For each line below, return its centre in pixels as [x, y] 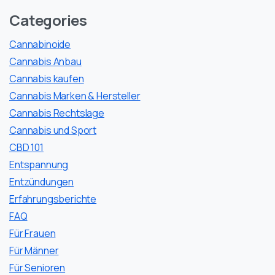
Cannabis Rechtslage [57, 113]
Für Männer [34, 250]
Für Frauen [33, 233]
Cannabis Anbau [45, 61]
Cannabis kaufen [47, 78]
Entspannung [39, 164]
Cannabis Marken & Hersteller [75, 95]
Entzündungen [42, 181]
